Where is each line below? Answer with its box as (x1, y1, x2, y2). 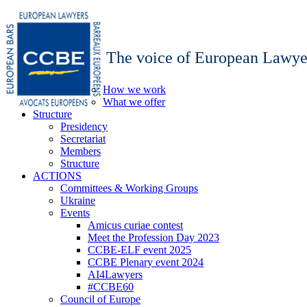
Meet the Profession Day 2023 (88, 232, 219, 243)
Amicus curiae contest (88, 219, 183, 231)
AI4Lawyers (88, 269, 143, 280)
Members (60, 145, 101, 157)
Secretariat (60, 133, 106, 145)
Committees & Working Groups (60, 182, 198, 194)
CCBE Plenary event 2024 (88, 256, 204, 268)
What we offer (103, 96, 166, 108)
